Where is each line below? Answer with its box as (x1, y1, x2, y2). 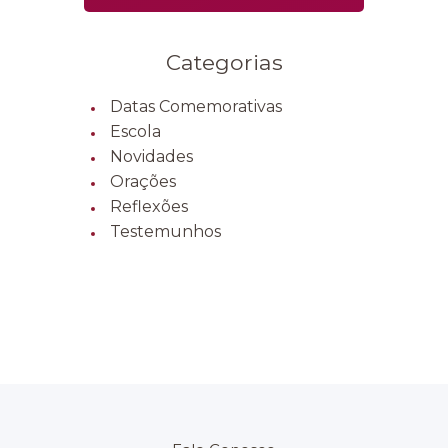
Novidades (110, 146, 194, 166)
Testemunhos (110, 221, 222, 241)
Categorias (165, 48, 283, 75)
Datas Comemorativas (110, 96, 283, 116)
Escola (110, 121, 162, 141)
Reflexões (110, 196, 189, 216)
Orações (110, 171, 177, 191)
